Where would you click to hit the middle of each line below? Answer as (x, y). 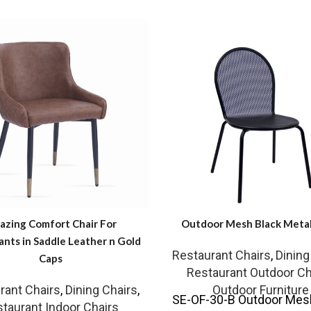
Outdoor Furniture (261, 290)
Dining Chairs (101, 290)
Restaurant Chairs (221, 255)
